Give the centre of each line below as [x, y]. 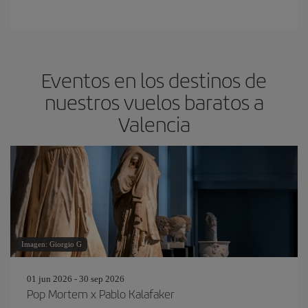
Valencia [154, 124]
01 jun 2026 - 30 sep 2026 [76, 279]
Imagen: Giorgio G [52, 244]
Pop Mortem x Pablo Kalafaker [100, 294]
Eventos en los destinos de [154, 80]
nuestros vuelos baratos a [154, 102]
